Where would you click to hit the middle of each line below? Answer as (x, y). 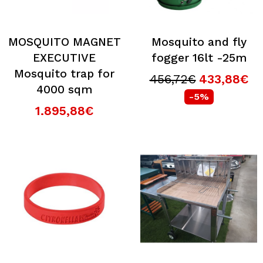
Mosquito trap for (64, 74)
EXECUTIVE (64, 58)
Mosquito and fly (199, 42)
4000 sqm (64, 90)
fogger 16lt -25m (199, 58)
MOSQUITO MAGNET (64, 42)
